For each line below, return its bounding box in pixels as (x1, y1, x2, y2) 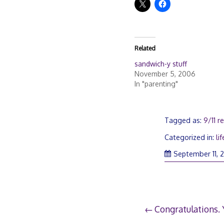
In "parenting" (134, 79, 178, 88)
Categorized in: (164, 132, 216, 141)
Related (134, 44, 155, 52)
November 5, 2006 (134, 69, 195, 78)
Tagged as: (164, 116, 204, 125)
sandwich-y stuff (134, 59, 187, 68)
